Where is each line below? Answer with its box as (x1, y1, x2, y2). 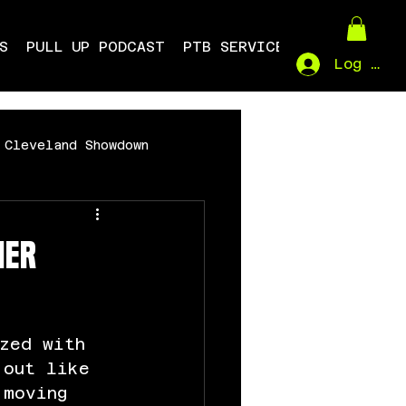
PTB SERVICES (182, 38, 294, 56)
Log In (333, 55, 389, 73)
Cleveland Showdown (5, 138, 149, 153)
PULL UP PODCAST (25, 38, 165, 56)
